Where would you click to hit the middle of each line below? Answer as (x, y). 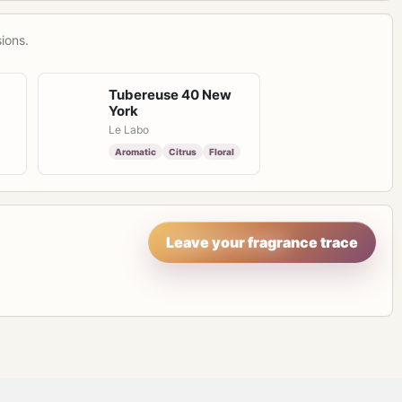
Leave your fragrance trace (262, 242)
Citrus (183, 152)
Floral (222, 152)
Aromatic (135, 152)
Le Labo (129, 130)
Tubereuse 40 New (170, 95)
